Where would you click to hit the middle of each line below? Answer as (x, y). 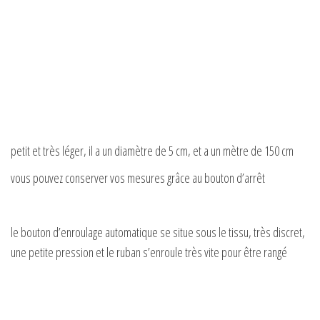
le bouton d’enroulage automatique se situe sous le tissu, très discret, (158, 232)
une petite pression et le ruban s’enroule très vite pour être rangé (149, 252)
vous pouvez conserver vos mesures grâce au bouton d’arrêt (138, 177)
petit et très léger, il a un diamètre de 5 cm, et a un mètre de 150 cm (152, 150)
